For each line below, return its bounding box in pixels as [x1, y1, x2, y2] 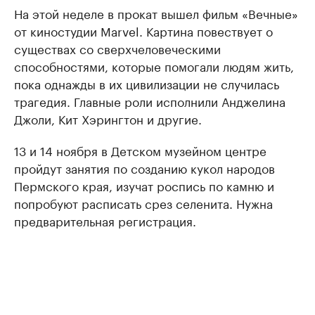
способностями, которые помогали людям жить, [14, 56, 294, 75]
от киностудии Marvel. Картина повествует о [14, 21, 273, 40]
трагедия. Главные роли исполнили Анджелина [14, 91, 285, 110]
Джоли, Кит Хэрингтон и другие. [14, 109, 202, 128]
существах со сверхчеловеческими [14, 39, 221, 58]
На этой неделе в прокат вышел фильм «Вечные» [14, 4, 298, 22]
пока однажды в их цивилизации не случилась [14, 74, 279, 93]
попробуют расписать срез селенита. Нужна [14, 193, 273, 212]
